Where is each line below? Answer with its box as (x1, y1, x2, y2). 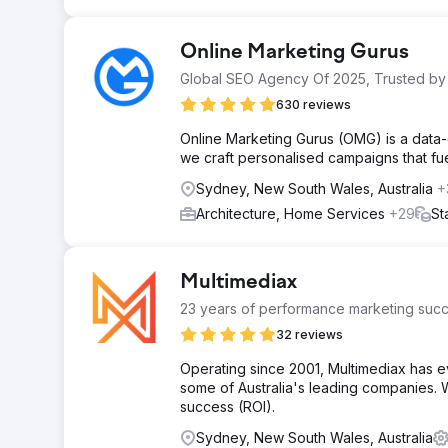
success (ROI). (180, 398, 275, 415)
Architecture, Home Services (196, 205, 389, 222)
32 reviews (276, 327, 343, 342)
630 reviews (276, 97, 351, 112)
